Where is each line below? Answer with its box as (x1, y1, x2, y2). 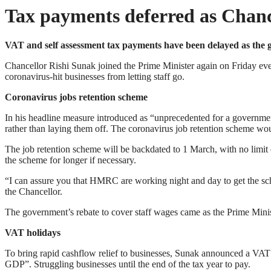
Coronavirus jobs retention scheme (5, 92, 148, 103)
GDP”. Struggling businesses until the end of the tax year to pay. (5, 259, 250, 270)
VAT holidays (5, 227, 60, 238)
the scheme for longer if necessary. (5, 155, 136, 166)
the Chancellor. (5, 186, 62, 197)
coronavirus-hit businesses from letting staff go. (5, 71, 184, 82)
